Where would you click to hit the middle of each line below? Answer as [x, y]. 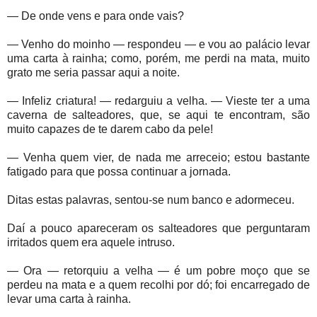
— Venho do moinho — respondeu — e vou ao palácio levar [158, 45]
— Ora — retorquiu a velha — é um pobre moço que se [158, 271]
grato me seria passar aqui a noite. [93, 73]
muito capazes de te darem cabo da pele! [110, 129]
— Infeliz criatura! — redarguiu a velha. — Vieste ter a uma [158, 101]
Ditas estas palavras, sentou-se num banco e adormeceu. [151, 200]
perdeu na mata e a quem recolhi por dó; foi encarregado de [158, 285]
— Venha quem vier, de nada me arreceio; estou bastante [158, 158]
